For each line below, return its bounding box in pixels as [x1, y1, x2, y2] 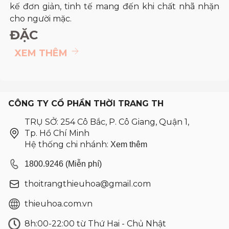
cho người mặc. [10, 13, 72, 24]
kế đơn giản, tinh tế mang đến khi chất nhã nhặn [10, 1, 219, 11]
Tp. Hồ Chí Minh [25, 128, 89, 138]
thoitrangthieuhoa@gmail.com [25, 178, 151, 189]
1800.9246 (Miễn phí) [25, 159, 102, 168]
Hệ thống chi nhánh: [25, 139, 110, 149]
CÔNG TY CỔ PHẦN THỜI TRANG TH [8, 98, 164, 108]
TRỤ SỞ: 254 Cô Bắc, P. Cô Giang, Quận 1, [25, 117, 189, 127]
